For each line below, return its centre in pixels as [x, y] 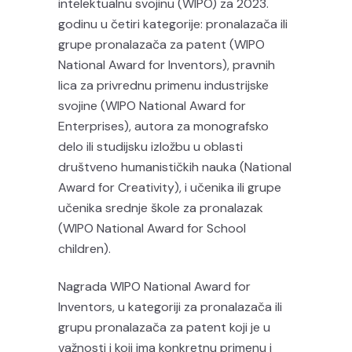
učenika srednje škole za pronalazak [161, 208]
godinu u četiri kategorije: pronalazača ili [173, 24]
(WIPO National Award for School [152, 228]
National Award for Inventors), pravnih [167, 65]
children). [84, 249]
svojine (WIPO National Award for [152, 106]
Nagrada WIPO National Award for [154, 286]
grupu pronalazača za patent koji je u [164, 327]
